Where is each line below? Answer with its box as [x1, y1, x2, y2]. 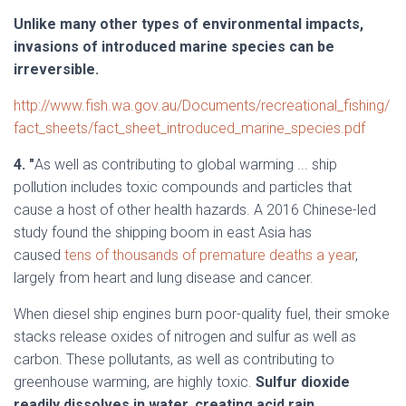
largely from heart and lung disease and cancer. [14, 269, 314, 286]
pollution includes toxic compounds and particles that [14, 179, 352, 196]
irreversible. [14, 61, 99, 78]
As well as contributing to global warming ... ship [34, 156, 337, 173]
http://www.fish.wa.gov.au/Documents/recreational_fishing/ [14, 97, 390, 114]
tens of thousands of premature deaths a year [64, 246, 355, 264]
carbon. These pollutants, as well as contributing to [14, 351, 334, 368]
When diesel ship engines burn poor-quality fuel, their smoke [14, 305, 390, 323]
